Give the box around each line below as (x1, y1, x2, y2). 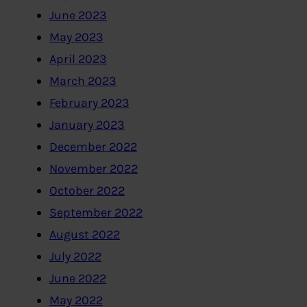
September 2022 (49, 205, 143, 221)
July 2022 (49, 249, 101, 265)
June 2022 (49, 271, 106, 286)
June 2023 (49, 8, 107, 23)
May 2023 (49, 29, 103, 45)
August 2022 (49, 227, 120, 243)
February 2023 (49, 95, 130, 111)
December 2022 (49, 139, 137, 155)
